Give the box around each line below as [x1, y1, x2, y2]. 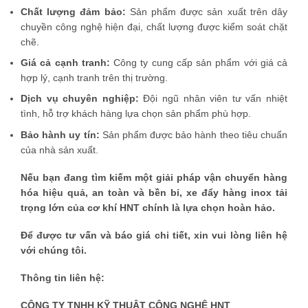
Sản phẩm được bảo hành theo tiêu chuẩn [99, 129, 288, 140]
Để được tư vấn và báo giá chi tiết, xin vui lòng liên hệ [21, 230, 287, 241]
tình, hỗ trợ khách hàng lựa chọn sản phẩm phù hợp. [21, 108, 251, 120]
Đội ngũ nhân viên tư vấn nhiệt [138, 93, 288, 104]
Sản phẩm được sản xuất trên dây [125, 5, 288, 17]
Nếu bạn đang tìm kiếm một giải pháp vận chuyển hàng [21, 171, 287, 183]
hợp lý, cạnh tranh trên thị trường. [21, 71, 168, 83]
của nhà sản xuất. [21, 144, 98, 155]
